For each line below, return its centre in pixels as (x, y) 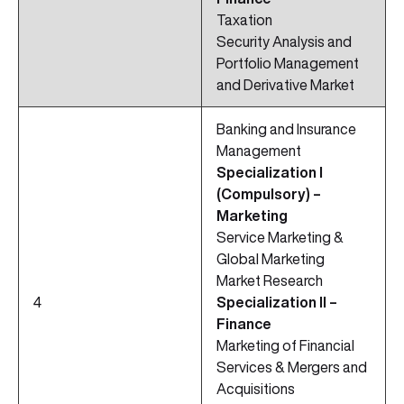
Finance (244, 324)
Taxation (244, 20)
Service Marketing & (280, 238)
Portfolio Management (288, 64)
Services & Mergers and (292, 367)
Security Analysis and (284, 42)
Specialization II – (277, 303)
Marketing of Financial (285, 346)
